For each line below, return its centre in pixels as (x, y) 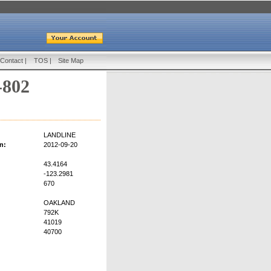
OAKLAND (59, 203)
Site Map (71, 60)
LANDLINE (60, 135)
